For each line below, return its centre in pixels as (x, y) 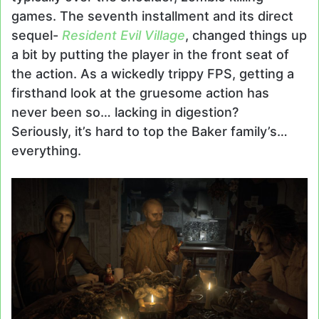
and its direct (253, 16)
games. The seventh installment (110, 16)
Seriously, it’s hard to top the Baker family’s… (150, 132)
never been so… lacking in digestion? (125, 113)
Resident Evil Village (124, 36)
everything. (50, 151)
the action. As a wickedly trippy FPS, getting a (153, 74)
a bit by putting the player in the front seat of (150, 55)
